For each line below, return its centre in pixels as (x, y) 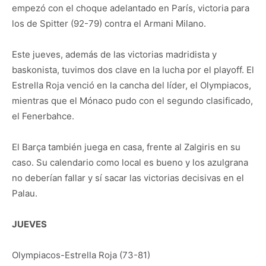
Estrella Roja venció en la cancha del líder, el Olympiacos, (132, 85)
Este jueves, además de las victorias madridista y (114, 54)
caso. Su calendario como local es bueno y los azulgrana (130, 162)
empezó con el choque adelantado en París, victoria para (131, 8)
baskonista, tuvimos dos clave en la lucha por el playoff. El (133, 70)
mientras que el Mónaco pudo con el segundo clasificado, (132, 101)
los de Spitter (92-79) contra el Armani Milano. (109, 23)
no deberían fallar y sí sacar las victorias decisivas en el (128, 178)
